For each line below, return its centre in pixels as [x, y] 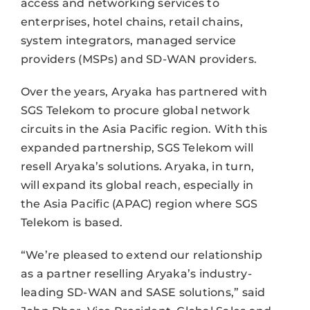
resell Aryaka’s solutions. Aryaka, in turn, [137, 167]
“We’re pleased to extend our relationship [141, 255]
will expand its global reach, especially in [137, 185]
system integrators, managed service [128, 41]
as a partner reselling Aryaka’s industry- [136, 274]
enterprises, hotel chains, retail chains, [131, 22]
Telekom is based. [72, 223]
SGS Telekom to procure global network [135, 111]
